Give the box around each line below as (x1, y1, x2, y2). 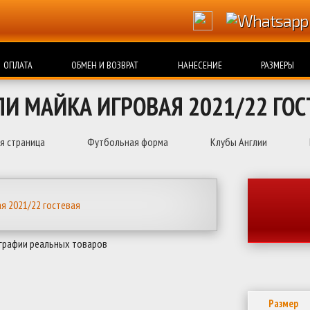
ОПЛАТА (3, 59, 33, 71)
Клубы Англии (210, 135, 267, 149)
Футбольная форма (86, 135, 168, 149)
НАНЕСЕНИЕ (177, 59, 222, 71)
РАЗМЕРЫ (261, 59, 295, 71)
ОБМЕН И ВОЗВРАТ (71, 59, 139, 71)
